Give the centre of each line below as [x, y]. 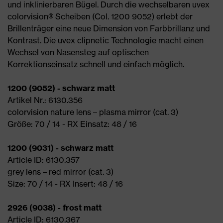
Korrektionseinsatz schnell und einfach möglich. [96, 64]
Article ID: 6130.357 [44, 160]
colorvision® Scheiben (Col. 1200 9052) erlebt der [100, 16]
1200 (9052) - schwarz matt [61, 88]
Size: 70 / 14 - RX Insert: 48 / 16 [65, 184]
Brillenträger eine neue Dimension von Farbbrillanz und [109, 28]
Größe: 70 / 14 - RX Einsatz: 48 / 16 [72, 124]
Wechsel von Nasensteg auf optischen [78, 52]
